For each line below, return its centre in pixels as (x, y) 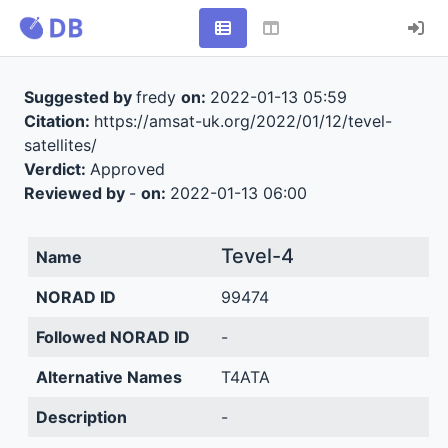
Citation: (58, 121)
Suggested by (79, 97)
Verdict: (56, 169)
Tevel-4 (257, 256)
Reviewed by (76, 193)
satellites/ (60, 145)
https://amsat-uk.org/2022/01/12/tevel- (242, 121)
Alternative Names (108, 377)
